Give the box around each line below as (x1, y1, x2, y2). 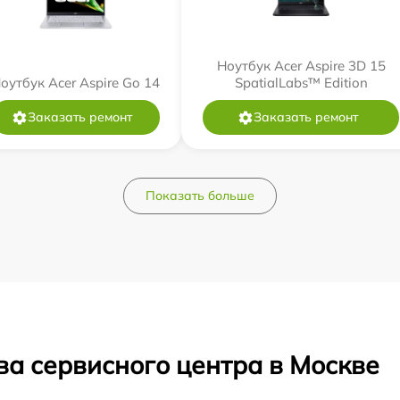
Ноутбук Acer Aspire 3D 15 (216, 57, 386, 74)
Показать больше (146, 187, 254, 204)
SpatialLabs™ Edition (234, 74, 368, 91)
